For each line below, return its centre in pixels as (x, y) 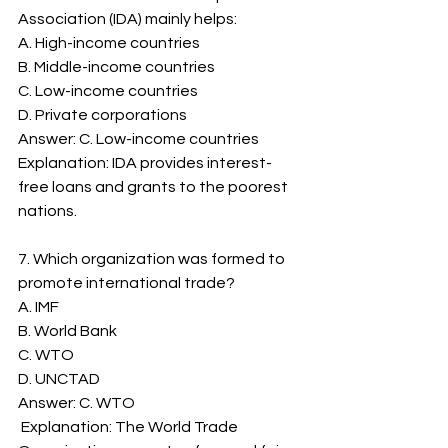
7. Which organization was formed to (153, 259)
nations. (47, 211)
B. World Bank (67, 331)
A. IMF (38, 307)
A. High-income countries (109, 43)
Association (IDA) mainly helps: (127, 19)
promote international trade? (126, 283)
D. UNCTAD (59, 379)
